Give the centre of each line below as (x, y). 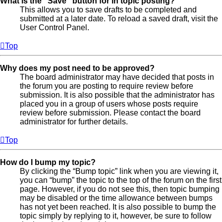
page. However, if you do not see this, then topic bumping (120, 189)
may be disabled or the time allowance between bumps (116, 198)
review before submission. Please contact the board (110, 113)
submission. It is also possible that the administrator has (117, 95)
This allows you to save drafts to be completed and (108, 10)
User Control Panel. (55, 28)
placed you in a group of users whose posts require (109, 104)
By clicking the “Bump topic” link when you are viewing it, (119, 171)
